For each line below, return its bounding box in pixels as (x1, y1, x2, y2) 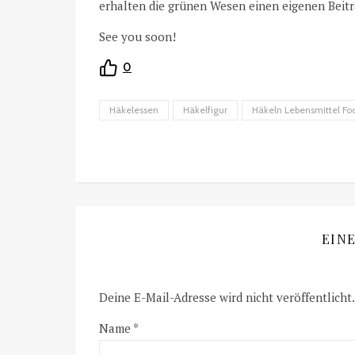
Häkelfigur (183, 103, 227, 116)
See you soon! (99, 29, 176, 44)
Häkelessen (109, 103, 158, 116)
